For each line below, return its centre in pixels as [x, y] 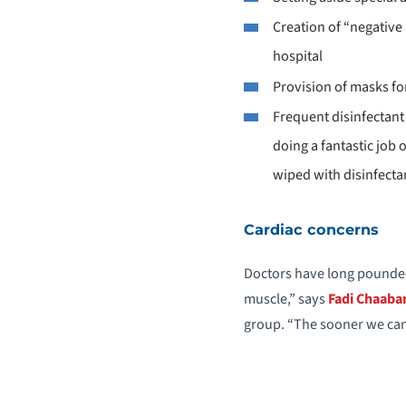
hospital [298, 56]
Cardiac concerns [311, 229]
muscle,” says [285, 298]
